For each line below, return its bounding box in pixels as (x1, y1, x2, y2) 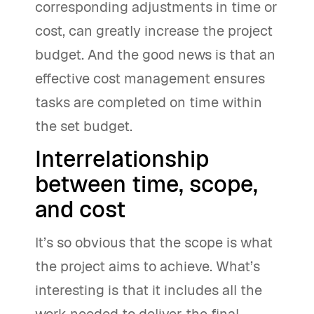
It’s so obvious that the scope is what (35, 233, 273, 252)
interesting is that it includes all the (35, 281, 262, 299)
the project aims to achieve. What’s (35, 257, 260, 275)
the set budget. (35, 117, 132, 135)
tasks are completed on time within (35, 93, 262, 111)
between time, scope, (35, 170, 258, 198)
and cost (35, 195, 125, 224)
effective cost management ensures (35, 69, 265, 88)
